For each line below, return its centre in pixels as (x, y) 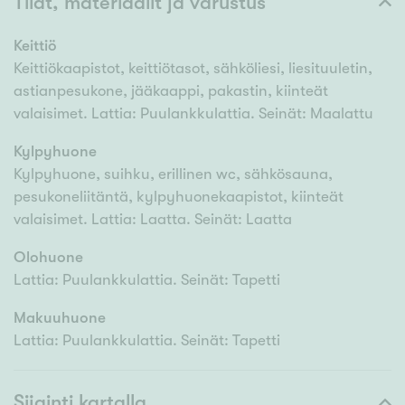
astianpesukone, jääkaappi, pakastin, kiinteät (171, 91)
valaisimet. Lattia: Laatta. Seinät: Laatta (153, 220)
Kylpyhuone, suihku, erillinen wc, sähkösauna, (173, 174)
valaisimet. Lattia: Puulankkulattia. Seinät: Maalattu (193, 114)
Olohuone (48, 258)
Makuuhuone (60, 318)
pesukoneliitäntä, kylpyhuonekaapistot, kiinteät (179, 197)
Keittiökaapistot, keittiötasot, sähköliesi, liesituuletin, (193, 69)
